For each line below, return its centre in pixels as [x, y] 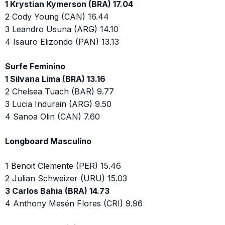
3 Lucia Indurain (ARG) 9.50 [58, 104]
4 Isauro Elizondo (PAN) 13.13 [62, 42]
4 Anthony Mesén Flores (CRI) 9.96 [74, 204]
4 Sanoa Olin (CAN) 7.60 [52, 117]
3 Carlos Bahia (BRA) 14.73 [57, 191]
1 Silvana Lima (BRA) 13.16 [55, 79]
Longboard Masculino [48, 141]
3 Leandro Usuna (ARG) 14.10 [62, 29]
